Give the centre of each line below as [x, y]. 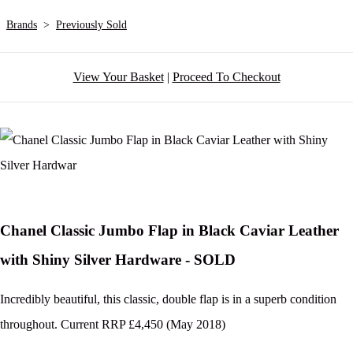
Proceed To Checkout [226, 77]
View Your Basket [118, 77]
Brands [22, 25]
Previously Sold [91, 25]
